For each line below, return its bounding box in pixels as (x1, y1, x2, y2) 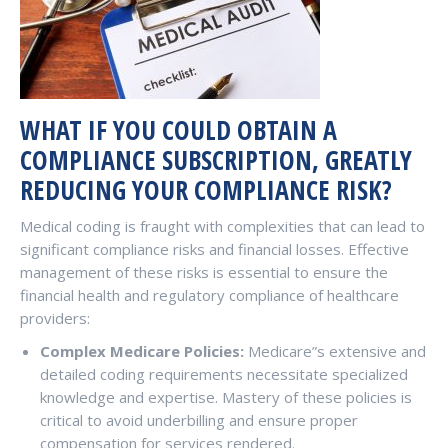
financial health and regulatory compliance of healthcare (20, 285, 399, 305)
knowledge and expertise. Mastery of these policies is (40, 387, 412, 407)
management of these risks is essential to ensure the (20, 262, 388, 282)
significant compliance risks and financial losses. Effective (20, 239, 409, 259)
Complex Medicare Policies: (40, 341, 244, 361)
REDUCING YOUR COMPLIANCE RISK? (20, 172, 392, 208)
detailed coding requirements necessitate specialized (40, 364, 408, 384)
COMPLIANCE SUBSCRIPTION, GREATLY (20, 142, 412, 178)
